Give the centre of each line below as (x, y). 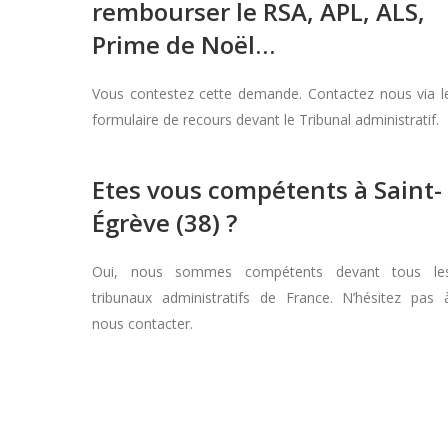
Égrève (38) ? (164, 222)
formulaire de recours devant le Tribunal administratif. (265, 119)
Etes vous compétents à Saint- (267, 189)
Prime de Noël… (183, 44)
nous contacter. (142, 323)
